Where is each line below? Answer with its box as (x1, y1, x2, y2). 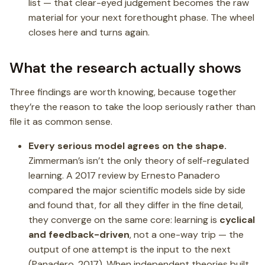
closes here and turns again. (28, 25, 150, 38)
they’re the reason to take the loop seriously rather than (9, 100, 256, 113)
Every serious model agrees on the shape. (28, 139, 227, 152)
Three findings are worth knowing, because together (9, 85, 237, 98)
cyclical (219, 213, 255, 226)
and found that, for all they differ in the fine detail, (28, 198, 243, 211)
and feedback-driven (28, 228, 130, 241)
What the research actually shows (9, 58, 241, 77)
